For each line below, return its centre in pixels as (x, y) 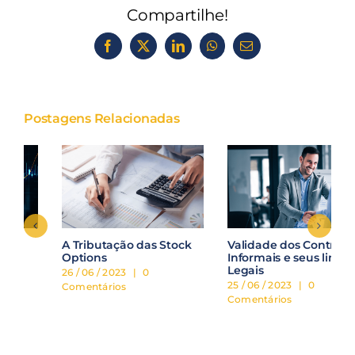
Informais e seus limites (256, 258)
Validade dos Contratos (255, 245)
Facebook (132, 51)
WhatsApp (239, 51)
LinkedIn (201, 51)
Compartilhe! (177, 15)
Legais (208, 271)
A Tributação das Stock (89, 245)
